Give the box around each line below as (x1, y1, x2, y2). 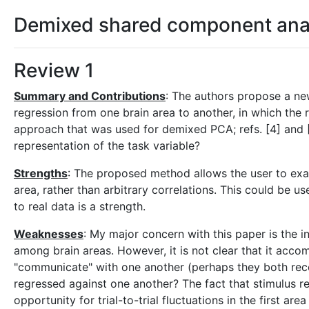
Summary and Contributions (14, 89, 166, 103)
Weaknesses (14, 227, 83, 241)
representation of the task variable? (14, 139, 200, 152)
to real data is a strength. (14, 199, 146, 213)
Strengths (14, 166, 68, 180)
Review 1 (14, 59, 94, 82)
